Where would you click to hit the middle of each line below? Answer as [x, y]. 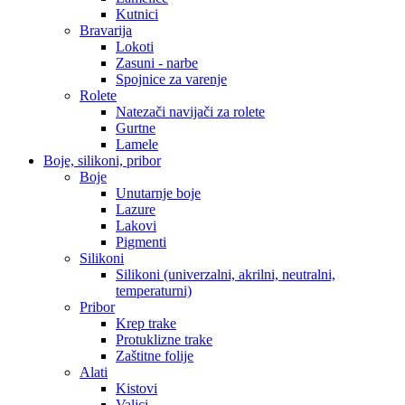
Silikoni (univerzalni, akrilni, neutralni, [226, 275]
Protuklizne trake [164, 340]
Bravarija [106, 31]
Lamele [137, 145]
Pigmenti [141, 242]
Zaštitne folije [155, 356]
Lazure [136, 210]
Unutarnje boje [158, 193]
